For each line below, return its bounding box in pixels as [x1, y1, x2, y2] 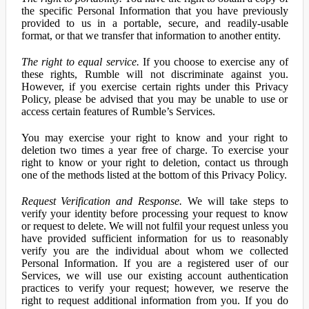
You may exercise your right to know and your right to [21, 132, 288, 143]
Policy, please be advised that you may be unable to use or [21, 93, 288, 105]
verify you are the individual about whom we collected [21, 245, 288, 257]
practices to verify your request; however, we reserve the [21, 282, 288, 294]
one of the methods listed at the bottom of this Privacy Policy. [21, 169, 287, 181]
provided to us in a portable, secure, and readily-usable [21, 17, 288, 29]
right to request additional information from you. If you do [21, 295, 288, 306]
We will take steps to [182, 195, 288, 207]
